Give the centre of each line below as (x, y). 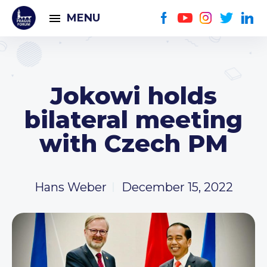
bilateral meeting (133, 119)
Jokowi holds (133, 96)
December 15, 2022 (177, 187)
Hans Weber (70, 187)
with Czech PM (133, 143)
